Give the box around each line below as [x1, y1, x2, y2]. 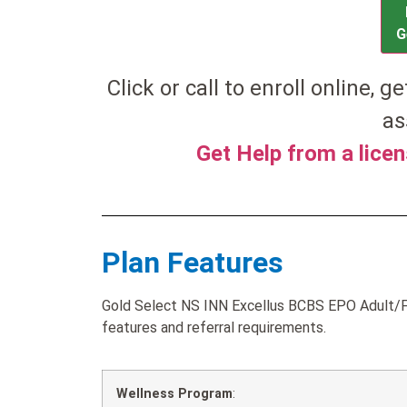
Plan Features [102, 244, 283, 280]
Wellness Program [116, 386, 233, 402]
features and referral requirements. [102, 318, 326, 336]
